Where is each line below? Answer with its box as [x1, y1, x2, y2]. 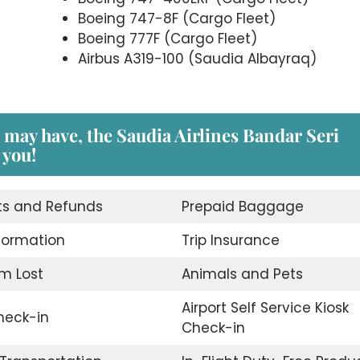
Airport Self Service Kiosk [181, 298, 349, 318]
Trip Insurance [181, 231, 280, 251]
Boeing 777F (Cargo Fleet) [77, 28, 257, 48]
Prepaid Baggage [181, 197, 304, 217]
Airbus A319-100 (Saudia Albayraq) [77, 48, 317, 68]
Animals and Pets [181, 264, 303, 284]
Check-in [181, 318, 245, 338]
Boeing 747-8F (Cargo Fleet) [77, 8, 276, 28]
